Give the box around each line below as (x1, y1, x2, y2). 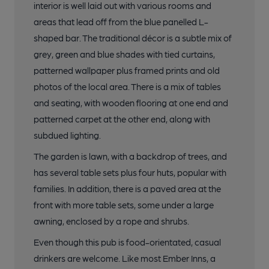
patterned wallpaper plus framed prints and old (34, 65, 220, 76)
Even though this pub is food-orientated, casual (34, 237, 221, 248)
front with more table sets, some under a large (34, 199, 214, 211)
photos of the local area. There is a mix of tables (34, 81, 221, 92)
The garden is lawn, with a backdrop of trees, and (34, 151, 227, 162)
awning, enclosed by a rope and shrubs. (34, 216, 189, 227)
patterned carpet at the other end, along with (34, 113, 210, 125)
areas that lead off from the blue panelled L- (34, 16, 208, 28)
